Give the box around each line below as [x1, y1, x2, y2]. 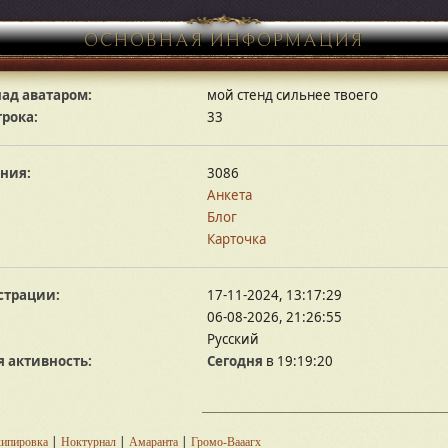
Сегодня [207, 352, 264, 370]
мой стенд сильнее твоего [207, 86, 379, 104]
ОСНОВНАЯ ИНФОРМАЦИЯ [84, 26, 364, 51]
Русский [207, 330, 260, 348]
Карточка [207, 230, 267, 248]
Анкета [207, 186, 253, 204]
